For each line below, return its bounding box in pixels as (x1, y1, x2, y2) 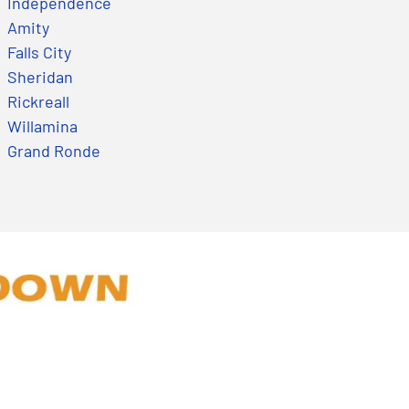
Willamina (6, 115, 78, 136)
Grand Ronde (6, 140, 100, 161)
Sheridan (6, 66, 73, 87)
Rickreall (6, 90, 69, 111)
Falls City (6, 41, 71, 62)
